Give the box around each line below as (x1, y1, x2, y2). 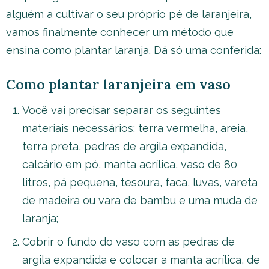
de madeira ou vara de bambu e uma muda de (22, 193, 258, 207)
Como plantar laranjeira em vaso (6, 76, 231, 93)
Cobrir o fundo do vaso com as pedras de (22, 235, 235, 248)
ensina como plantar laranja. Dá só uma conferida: (6, 44, 261, 56)
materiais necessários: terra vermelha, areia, (22, 121, 248, 134)
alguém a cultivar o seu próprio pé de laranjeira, (6, 8, 252, 20)
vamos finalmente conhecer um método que (6, 26, 234, 38)
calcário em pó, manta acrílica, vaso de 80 (22, 157, 237, 171)
